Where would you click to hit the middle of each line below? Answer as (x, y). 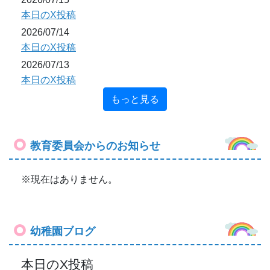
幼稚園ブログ (63, 231)
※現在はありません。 (69, 179)
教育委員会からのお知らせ (95, 146)
